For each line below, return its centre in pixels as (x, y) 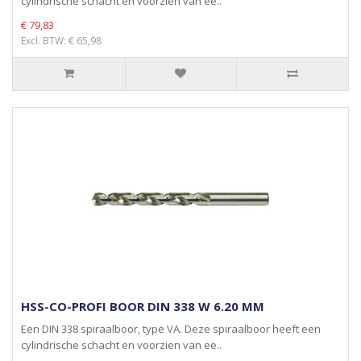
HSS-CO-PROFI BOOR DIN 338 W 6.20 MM (143, 306)
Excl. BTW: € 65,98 (61, 41)
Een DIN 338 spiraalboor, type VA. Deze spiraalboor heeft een (171, 329)
